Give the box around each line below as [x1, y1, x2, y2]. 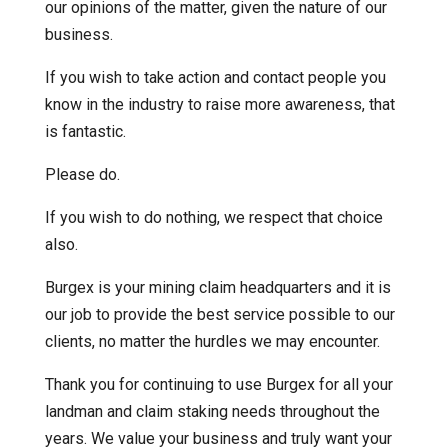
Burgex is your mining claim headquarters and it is [44, 278, 391, 298]
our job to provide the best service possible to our [44, 305, 395, 325]
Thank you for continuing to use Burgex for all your [44, 375, 393, 395]
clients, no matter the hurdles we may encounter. [44, 332, 380, 352]
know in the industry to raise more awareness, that [44, 95, 395, 115]
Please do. [44, 165, 120, 185]
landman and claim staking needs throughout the [44, 402, 380, 422]
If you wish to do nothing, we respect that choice [44, 208, 383, 228]
